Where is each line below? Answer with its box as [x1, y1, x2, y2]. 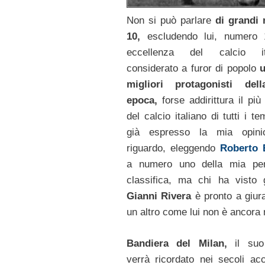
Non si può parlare [126, 15, 215, 27]
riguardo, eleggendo [126, 143, 220, 154]
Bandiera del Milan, [126, 237, 227, 249]
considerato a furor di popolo [126, 63, 260, 75]
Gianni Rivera [126, 190, 195, 202]
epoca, [126, 95, 162, 106]
